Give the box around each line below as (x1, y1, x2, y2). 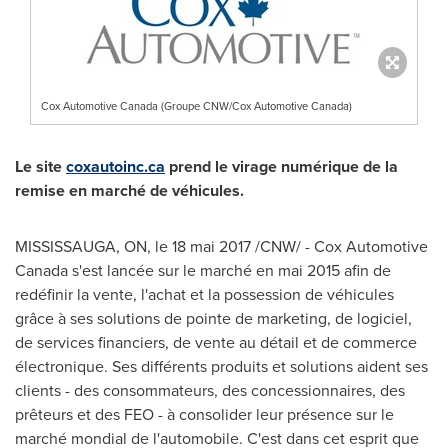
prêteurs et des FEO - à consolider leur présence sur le (15, 403, 394, 426)
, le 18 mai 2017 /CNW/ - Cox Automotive (147, 235, 428, 258)
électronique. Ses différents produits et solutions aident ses (15, 355, 428, 378)
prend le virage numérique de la (165, 155, 398, 178)
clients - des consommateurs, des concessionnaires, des (15, 379, 405, 402)
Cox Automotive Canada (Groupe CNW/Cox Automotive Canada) (41, 98, 352, 114)
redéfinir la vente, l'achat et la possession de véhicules (15, 283, 394, 306)
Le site (15, 155, 66, 178)
